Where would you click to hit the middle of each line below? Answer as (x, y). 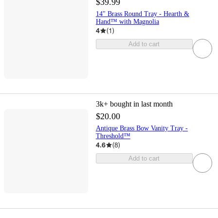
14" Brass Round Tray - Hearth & (142, 14)
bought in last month (141, 104)
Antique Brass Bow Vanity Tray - (142, 128)
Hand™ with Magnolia (127, 22)
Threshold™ (113, 136)
